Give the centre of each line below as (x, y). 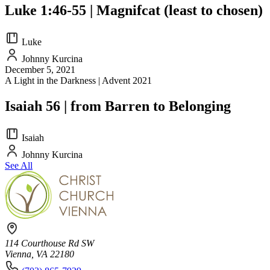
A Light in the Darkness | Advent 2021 (78, 80)
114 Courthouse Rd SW (49, 243)
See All (19, 165)
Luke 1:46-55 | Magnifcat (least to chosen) (134, 10)
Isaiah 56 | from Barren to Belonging (118, 106)
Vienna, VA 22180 (39, 254)
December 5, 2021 (40, 69)
